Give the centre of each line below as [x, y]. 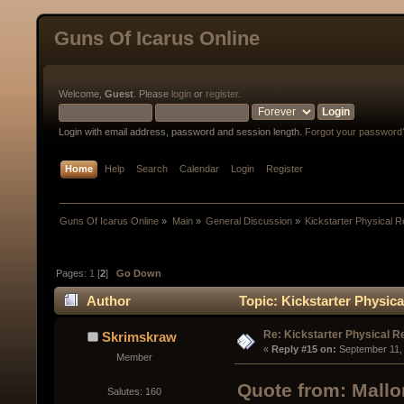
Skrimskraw [139, 337]
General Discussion [248, 220]
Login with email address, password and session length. [182, 132]
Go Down [139, 273]
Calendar [200, 169]
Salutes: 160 [134, 391]
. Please [152, 94]
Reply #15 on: [303, 349]
